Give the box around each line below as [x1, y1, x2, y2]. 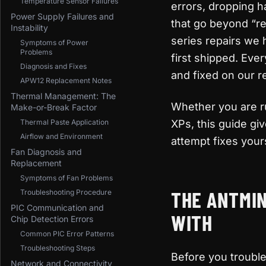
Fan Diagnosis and [11, 147, 82, 157]
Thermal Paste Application [20, 118, 109, 126]
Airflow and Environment [20, 132, 103, 141]
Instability [11, 23, 48, 33]
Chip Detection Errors [11, 214, 93, 224]
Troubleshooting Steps [20, 243, 95, 252]
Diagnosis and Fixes [20, 62, 87, 71]
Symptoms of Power [20, 38, 88, 47]
